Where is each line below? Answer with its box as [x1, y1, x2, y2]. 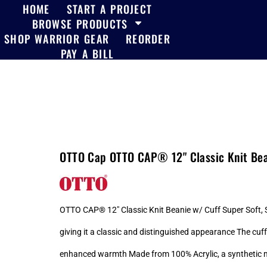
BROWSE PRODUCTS [32, 15, 132, 32]
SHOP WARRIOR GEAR [4, 30, 110, 46]
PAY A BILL [60, 45, 114, 61]
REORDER [126, 30, 170, 46]
